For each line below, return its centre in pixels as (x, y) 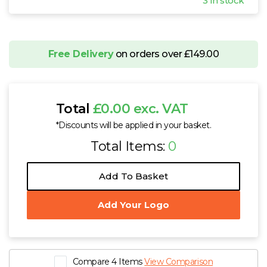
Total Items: (130, 146)
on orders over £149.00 (166, 54)
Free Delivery (81, 54)
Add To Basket (133, 176)
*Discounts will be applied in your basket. (133, 125)
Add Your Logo (133, 205)
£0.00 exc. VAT (140, 108)
